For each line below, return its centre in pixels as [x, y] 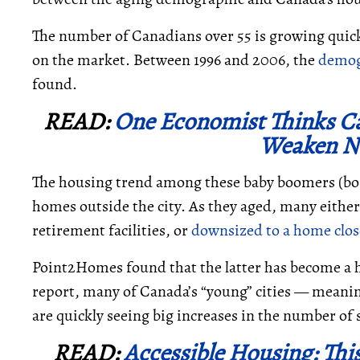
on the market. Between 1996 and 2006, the [175, 60]
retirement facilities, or [112, 230]
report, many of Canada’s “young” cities [163, 291]
